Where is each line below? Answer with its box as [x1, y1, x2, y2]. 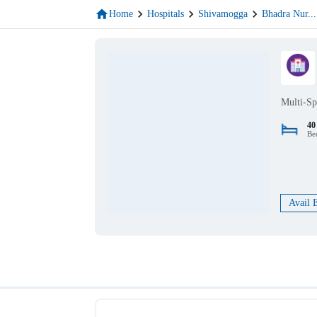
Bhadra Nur [262, 8, 309, 19]
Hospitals [147, 8, 185, 19]
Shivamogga [198, 8, 248, 19]
